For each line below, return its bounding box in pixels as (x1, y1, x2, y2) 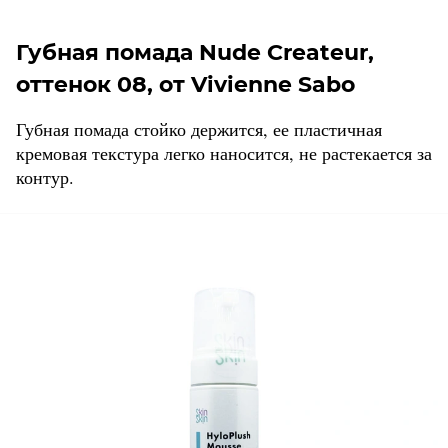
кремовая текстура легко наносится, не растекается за (16, 141, 432, 166)
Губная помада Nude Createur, (16, 39, 374, 67)
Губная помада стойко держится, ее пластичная (16, 117, 382, 142)
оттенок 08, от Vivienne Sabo (16, 71, 355, 99)
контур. (16, 165, 74, 190)
